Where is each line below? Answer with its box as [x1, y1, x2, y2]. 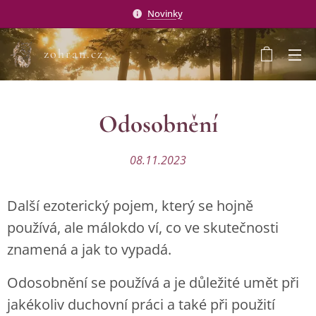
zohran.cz [44, 46, 104, 61]
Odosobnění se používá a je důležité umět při [7, 273, 299, 292]
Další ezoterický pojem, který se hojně [7, 196, 253, 215]
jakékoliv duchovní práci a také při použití [7, 295, 275, 314]
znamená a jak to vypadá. [7, 240, 171, 259]
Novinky [147, 6, 183, 20]
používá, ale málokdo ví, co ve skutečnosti [7, 218, 279, 237]
